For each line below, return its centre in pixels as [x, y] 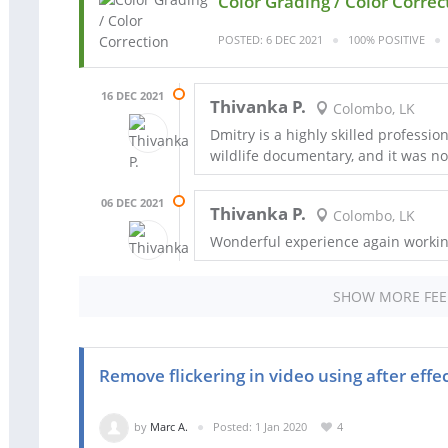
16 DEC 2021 [132, 95]
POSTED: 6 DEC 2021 [270, 40]
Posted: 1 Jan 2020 [260, 426]
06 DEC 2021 [132, 202]
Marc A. [169, 426]
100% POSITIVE [386, 40]
